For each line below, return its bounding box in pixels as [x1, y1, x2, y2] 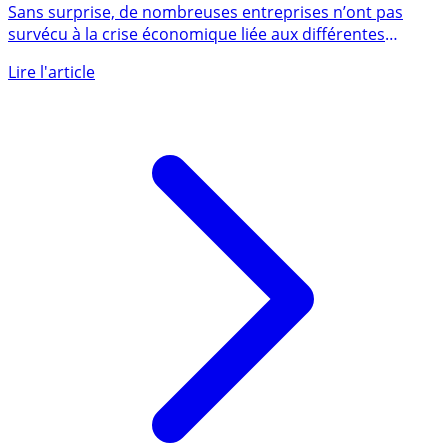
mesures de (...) [8, 84, 123, 107]
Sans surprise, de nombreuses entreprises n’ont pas [8, 40, 403, 63]
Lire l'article [8, 100, 95, 123]
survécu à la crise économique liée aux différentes [8, 62, 385, 85]
